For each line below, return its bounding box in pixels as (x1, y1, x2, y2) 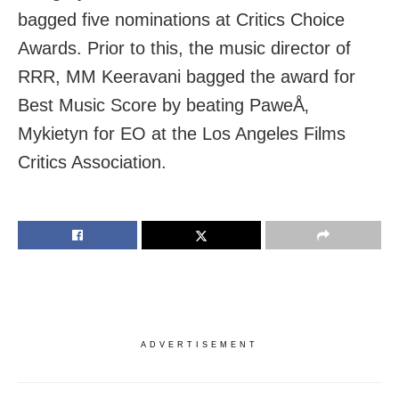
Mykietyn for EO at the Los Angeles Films (18, 123, 346, 143)
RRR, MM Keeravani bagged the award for (18, 66, 355, 86)
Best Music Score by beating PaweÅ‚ (18, 94, 308, 115)
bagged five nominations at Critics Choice (18, 9, 345, 29)
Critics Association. (18, 151, 167, 172)
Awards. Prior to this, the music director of (18, 37, 351, 58)
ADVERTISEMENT (141, 339, 258, 349)
